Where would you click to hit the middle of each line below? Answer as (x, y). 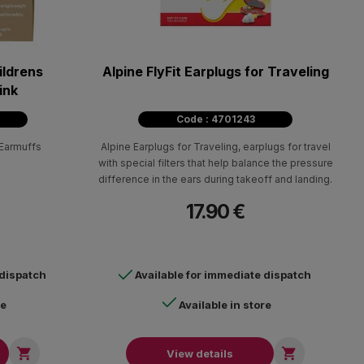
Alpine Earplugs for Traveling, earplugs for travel (215, 146)
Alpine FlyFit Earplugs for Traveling (215, 71)
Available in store (225, 304)
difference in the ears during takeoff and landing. (215, 179)
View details (200, 353)
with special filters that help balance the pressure (215, 162)
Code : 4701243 (215, 119)
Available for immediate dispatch (223, 274)
